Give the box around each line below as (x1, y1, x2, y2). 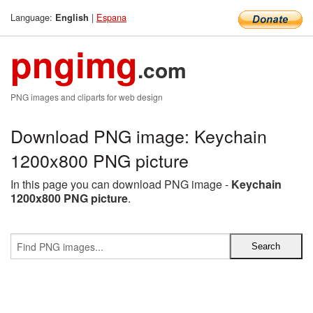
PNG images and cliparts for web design (10, 91, 163, 103)
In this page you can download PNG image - (10, 176, 231, 192)
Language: (10, 10, 55, 24)
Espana (96, 10, 126, 24)
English (55, 11, 89, 24)
